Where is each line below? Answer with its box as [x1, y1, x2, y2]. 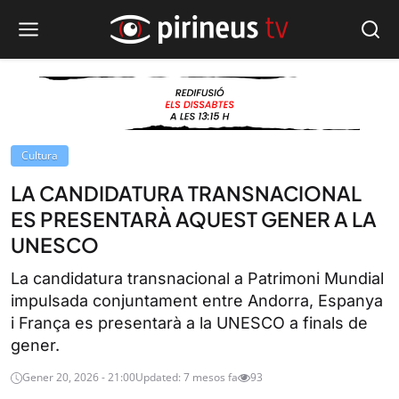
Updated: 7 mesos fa [135, 370, 238, 385]
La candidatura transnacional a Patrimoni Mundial [11, 269, 384, 288]
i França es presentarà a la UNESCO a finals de [11, 313, 368, 332]
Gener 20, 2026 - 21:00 [22, 370, 135, 385]
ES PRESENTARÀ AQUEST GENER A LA [11, 207, 377, 232]
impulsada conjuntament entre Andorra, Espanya [11, 291, 383, 310]
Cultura [21, 148, 58, 163]
